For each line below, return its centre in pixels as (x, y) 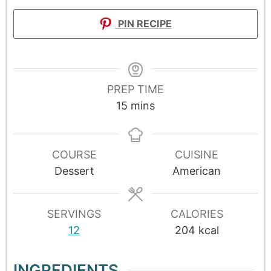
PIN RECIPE (143, 23)
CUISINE (197, 154)
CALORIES (197, 214)
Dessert (74, 171)
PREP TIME (135, 89)
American (197, 171)
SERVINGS (74, 214)
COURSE (74, 154)
